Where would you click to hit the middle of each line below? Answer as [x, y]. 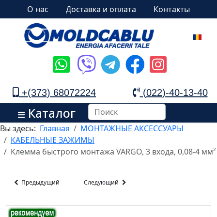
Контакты [172, 9]
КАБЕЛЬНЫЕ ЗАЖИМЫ [53, 140]
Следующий [102, 182]
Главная [55, 128]
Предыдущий [40, 182]
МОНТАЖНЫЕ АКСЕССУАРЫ [132, 128]
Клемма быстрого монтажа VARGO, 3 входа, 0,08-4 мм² [113, 152]
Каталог [50, 113]
